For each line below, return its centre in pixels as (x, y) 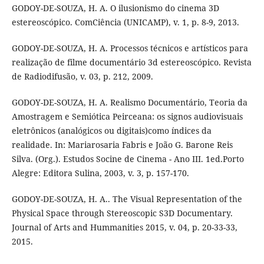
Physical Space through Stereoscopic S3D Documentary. (122, 213)
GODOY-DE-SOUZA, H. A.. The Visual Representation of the (127, 199)
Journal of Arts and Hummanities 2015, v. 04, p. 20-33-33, (124, 227)
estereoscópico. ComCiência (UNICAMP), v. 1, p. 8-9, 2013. (125, 22)
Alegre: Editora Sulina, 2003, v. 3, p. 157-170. (100, 173)
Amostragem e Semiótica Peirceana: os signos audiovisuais (127, 117)
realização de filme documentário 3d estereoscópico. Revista (131, 62)
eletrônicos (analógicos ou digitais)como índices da (111, 131)
